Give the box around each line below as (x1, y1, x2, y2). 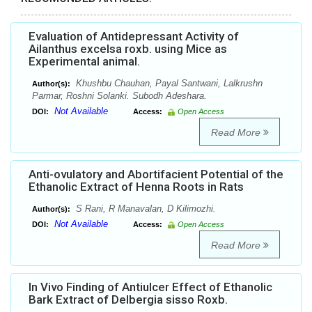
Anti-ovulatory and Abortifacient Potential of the (29, 167, 283, 182)
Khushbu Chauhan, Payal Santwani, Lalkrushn (73, 78, 263, 89)
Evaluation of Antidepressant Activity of (29, 29, 239, 44)
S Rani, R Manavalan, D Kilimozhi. (73, 203, 216, 214)
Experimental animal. (29, 54, 140, 69)
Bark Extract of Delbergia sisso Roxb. (29, 292, 228, 307)
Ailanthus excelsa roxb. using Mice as (29, 42, 227, 56)
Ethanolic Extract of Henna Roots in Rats (29, 180, 244, 194)
